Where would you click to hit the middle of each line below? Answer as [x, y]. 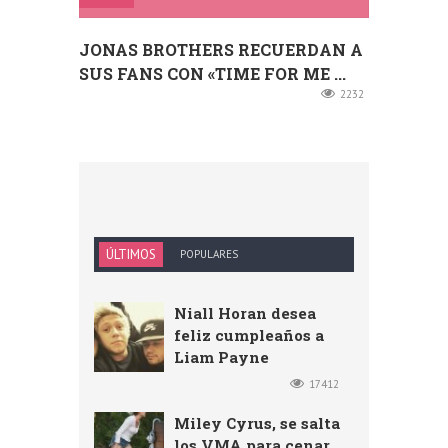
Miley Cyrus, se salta [257, 422]
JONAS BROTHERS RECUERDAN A [221, 49]
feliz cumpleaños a [249, 334]
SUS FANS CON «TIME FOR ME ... [212, 73]
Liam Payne [221, 356]
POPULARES [209, 253]
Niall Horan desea [245, 312]
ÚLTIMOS [131, 254]
